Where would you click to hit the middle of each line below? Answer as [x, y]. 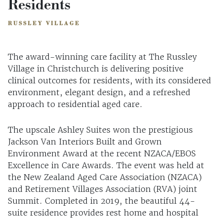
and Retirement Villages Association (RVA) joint [103, 189]
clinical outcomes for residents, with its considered [110, 81]
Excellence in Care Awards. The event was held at [106, 166]
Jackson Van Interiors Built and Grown [85, 142]
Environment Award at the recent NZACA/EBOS [102, 154]
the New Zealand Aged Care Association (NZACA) [105, 177]
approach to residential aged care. [75, 104]
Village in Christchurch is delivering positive [96, 69]
